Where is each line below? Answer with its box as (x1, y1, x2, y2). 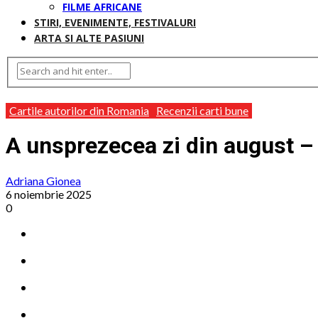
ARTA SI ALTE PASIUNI (34, 31, 144, 45)
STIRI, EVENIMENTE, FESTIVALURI (34, 16, 196, 29)
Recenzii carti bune (156, 103, 248, 117)
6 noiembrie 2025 (6, 187, 92, 202)
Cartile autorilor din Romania (9, 103, 149, 117)
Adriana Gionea (6, 174, 81, 188)
